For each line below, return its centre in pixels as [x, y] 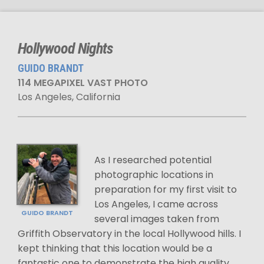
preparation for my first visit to [166, 189]
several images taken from [157, 219]
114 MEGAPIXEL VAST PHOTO [83, 83]
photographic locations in [154, 175]
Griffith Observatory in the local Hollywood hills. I [129, 234]
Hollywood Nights [65, 48]
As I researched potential [153, 160]
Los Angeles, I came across [156, 204]
